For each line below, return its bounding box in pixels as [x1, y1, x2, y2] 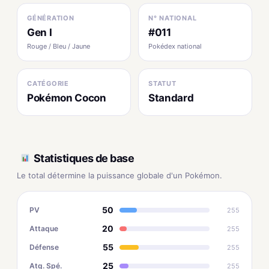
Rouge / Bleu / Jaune [27, 42, 90, 50]
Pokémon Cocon [27, 92, 106, 104]
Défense [29, 242, 59, 252]
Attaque [29, 223, 58, 233]
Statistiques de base [34, 151, 134, 165]
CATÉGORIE [27, 79, 69, 88]
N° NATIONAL [148, 14, 197, 22]
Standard [148, 92, 194, 104]
